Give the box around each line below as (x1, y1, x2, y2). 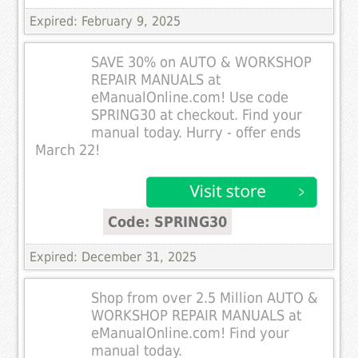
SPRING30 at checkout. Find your (91, 106, 303, 123)
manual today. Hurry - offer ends (91, 124, 301, 141)
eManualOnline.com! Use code (91, 89, 289, 105)
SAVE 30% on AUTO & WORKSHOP (91, 54, 312, 70)
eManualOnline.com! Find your (91, 324, 290, 341)
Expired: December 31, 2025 (30, 249, 197, 265)
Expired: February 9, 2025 (30, 13, 181, 29)
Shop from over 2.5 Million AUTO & (91, 289, 319, 306)
